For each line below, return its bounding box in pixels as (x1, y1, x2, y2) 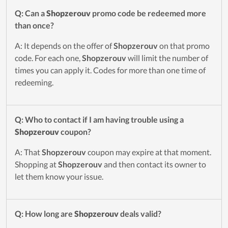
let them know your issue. (15, 172, 103, 182)
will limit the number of (126, 53, 208, 63)
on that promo (158, 41, 210, 51)
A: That (15, 147, 42, 157)
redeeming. (15, 77, 53, 88)
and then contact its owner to (102, 159, 206, 169)
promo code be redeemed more (91, 8, 206, 18)
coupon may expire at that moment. (86, 147, 211, 157)
